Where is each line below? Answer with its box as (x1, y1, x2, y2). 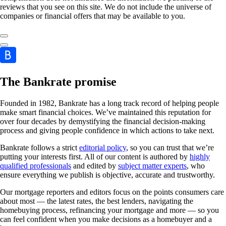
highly (190, 152, 210, 161)
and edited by (71, 161, 118, 170)
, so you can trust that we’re (126, 143, 214, 152)
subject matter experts (118, 161, 187, 170)
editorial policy (79, 143, 126, 152)
